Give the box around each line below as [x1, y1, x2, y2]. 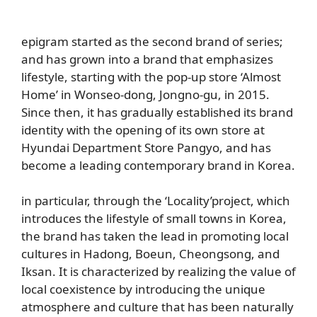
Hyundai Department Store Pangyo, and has [21, 139, 271, 156]
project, [212, 192, 257, 209]
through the [93, 192, 165, 209]
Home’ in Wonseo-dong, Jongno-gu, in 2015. [21, 86, 270, 103]
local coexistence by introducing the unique [21, 281, 265, 298]
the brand [21, 228, 80, 245]
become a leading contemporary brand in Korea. [21, 156, 295, 173]
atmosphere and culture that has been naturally [21, 299, 294, 316]
